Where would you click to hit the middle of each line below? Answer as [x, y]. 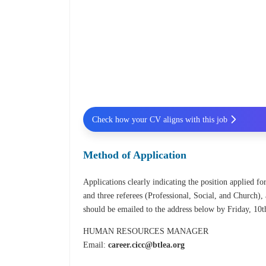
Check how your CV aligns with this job [159, 119]
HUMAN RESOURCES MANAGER [146, 232]
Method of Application [135, 155]
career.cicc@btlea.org [147, 245]
